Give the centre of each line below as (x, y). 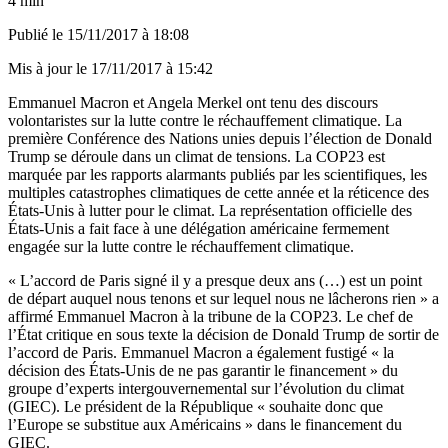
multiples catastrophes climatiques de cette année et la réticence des (218, 192)
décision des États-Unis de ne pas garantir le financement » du (203, 370)
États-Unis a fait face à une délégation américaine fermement (198, 228)
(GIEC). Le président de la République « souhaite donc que (195, 406)
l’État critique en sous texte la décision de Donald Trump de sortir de (223, 334)
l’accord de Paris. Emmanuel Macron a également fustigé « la (201, 352)
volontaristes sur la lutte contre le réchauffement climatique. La (205, 120)
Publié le (37, 34)
